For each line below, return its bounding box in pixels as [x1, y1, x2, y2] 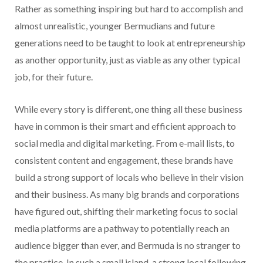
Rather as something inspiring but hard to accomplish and [15, 2, 243, 14]
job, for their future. [15, 70, 93, 82]
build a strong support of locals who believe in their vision [15, 171, 244, 183]
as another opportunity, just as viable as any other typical [15, 53, 240, 65]
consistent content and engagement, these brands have [15, 154, 233, 166]
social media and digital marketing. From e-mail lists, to [15, 137, 235, 149]
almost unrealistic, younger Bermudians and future [15, 19, 215, 31]
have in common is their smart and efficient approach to [15, 120, 236, 131]
